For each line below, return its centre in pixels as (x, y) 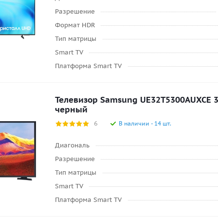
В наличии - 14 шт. (145, 123)
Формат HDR (75, 25)
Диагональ (72, 145)
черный (71, 109)
